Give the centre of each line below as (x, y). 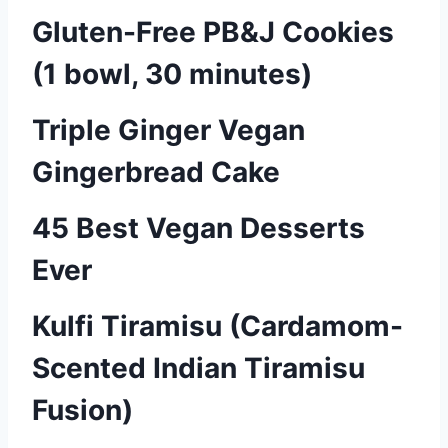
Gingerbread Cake (156, 172)
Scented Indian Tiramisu (198, 368)
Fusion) (82, 410)
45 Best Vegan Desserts (198, 228)
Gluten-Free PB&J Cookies (213, 32)
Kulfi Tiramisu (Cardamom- (217, 326)
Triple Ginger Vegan (168, 130)
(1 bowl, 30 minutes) (172, 74)
